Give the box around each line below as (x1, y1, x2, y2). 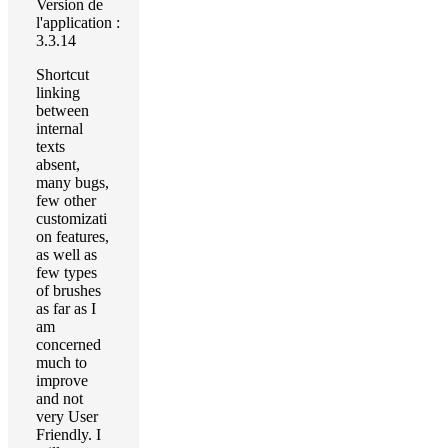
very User (36, 408, 98, 425)
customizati (36, 210, 107, 227)
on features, (36, 228, 109, 245)
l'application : (36, 14, 120, 31)
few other (36, 192, 96, 209)
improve (36, 372, 88, 389)
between (36, 102, 89, 119)
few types (36, 264, 97, 281)
